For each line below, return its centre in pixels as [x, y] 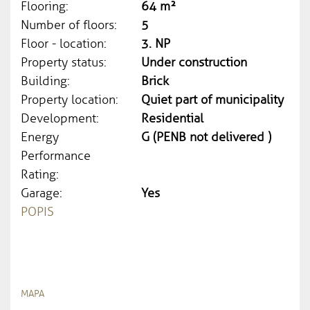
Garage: [42, 193]
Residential [173, 118]
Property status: [64, 62]
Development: [60, 118]
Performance [56, 156]
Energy [40, 137]
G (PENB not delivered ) [207, 137]
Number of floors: [69, 25]
